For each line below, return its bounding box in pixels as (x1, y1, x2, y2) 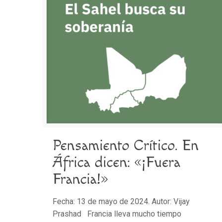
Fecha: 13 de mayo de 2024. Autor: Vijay (53, 197, 190, 207)
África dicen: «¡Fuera (53, 154, 181, 172)
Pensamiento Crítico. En (53, 137, 199, 155)
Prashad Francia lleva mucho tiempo (53, 209, 182, 219)
